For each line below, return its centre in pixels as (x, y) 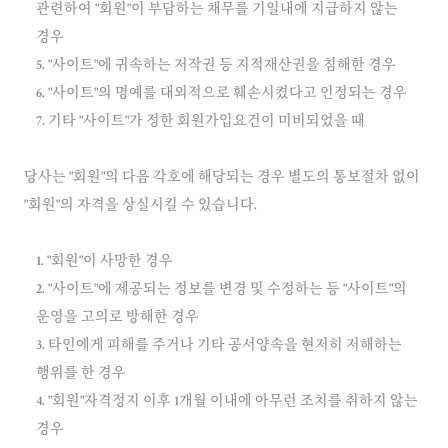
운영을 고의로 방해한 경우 (117, 318)
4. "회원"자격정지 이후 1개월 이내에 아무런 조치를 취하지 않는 (227, 402)
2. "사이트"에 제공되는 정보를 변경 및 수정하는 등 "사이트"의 (221, 290)
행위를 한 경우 (81, 374)
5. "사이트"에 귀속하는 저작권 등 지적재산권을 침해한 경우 (216, 66)
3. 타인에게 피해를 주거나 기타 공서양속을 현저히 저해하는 (219, 346)
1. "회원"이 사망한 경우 (104, 262)
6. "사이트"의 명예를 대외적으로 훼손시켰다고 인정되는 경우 (221, 94)
